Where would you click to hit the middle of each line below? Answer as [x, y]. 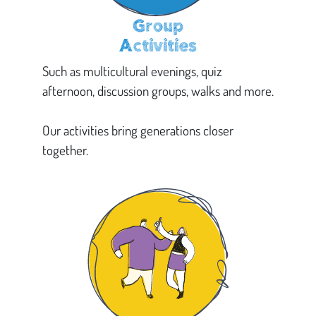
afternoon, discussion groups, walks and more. [158, 90]
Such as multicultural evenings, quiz [132, 71]
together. [65, 150]
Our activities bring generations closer [138, 130]
